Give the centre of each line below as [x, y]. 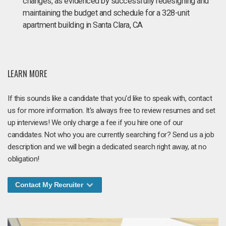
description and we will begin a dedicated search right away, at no [107, 147]
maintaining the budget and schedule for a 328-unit [106, 13]
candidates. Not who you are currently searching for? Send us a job [111, 134]
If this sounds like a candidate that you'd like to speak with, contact [110, 98]
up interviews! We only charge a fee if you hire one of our [95, 122]
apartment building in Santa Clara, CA [83, 25]
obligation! [23, 159]
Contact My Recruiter [50, 184]
